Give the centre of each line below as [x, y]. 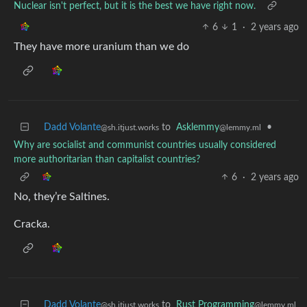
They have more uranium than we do [101, 46]
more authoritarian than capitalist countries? [107, 159]
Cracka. [32, 224]
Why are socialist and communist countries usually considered [145, 145]
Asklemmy [198, 127]
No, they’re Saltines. [62, 196]
